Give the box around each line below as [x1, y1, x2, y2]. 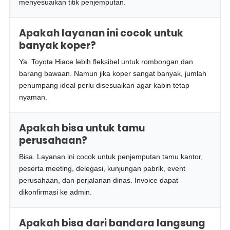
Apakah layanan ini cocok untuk [19, 26, 184, 40]
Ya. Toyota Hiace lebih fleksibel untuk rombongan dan [19, 57, 194, 66]
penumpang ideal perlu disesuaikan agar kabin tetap [19, 81, 190, 89]
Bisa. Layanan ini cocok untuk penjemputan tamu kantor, [19, 152, 203, 161]
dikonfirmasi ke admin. [19, 188, 92, 196]
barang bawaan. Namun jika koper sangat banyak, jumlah [19, 69, 207, 78]
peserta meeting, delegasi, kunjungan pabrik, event [19, 164, 186, 172]
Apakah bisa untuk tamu [19, 121, 145, 135]
